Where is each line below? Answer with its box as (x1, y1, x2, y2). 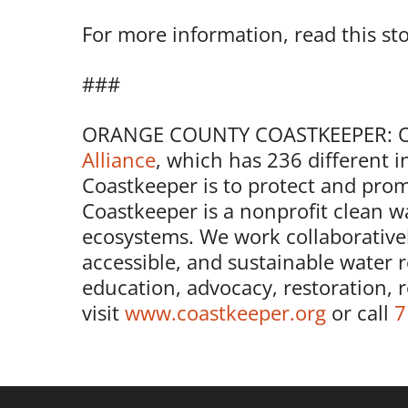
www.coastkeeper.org (125, 299, 326, 326)
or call (326, 299, 394, 326)
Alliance (82, 146, 156, 173)
